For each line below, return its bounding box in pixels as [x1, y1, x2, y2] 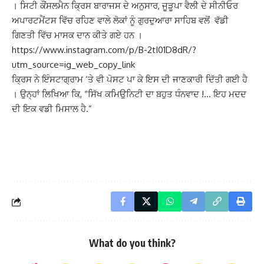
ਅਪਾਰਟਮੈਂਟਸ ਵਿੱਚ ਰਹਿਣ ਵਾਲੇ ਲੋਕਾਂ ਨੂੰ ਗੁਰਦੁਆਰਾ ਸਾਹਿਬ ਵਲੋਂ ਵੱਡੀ [12, 15, 229, 26]
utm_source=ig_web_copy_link [12, 59, 135, 70]
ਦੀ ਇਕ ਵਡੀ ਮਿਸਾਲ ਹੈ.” [12, 103, 92, 114]
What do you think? [88, 236, 176, 249]
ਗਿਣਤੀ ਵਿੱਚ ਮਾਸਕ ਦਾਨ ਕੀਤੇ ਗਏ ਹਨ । [12, 29, 143, 41]
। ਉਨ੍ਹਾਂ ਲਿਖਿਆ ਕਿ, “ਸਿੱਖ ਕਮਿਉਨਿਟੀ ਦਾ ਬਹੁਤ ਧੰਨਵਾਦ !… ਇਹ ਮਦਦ [12, 88, 246, 100]
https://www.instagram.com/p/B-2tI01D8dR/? [12, 44, 196, 55]
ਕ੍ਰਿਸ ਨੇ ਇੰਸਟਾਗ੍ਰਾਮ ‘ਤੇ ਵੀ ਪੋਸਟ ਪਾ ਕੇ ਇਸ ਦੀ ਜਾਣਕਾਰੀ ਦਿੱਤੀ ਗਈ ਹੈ [12, 74, 247, 85]
